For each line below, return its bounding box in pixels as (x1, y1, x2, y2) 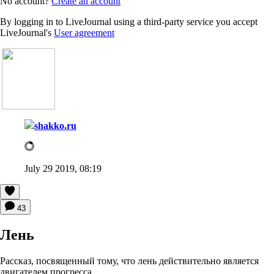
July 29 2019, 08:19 (24, 163, 102, 174)
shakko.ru (34, 120, 76, 131)
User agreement (54, 27, 114, 38)
